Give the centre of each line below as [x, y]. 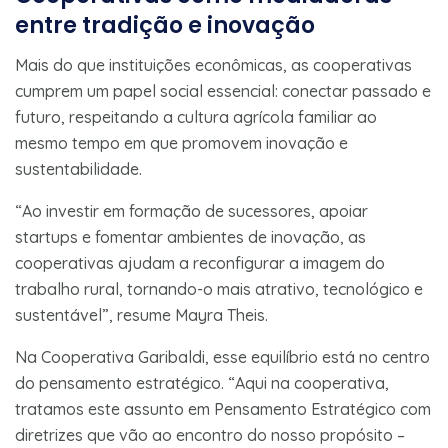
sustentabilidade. [78, 168]
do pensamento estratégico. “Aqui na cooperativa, [202, 382]
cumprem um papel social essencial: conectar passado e [223, 90]
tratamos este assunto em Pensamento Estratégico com [223, 408]
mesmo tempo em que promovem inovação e [181, 142]
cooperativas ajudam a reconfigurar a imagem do [200, 262]
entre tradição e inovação [165, 25]
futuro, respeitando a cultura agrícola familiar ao [196, 116]
